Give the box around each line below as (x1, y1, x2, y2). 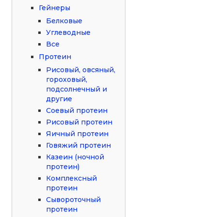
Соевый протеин (46, 106, 108, 115)
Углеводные (46, 28, 91, 37)
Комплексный (46, 173, 97, 183)
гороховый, (46, 75, 88, 84)
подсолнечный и (46, 84, 108, 93)
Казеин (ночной (46, 152, 105, 161)
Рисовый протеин (46, 117, 113, 126)
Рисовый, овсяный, (46, 65, 116, 74)
